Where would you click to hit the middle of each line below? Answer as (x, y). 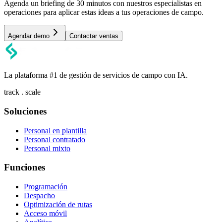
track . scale (22, 92)
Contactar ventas (94, 36)
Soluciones (25, 111)
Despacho (39, 196)
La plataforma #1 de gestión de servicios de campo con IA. (96, 75)
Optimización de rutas (58, 205)
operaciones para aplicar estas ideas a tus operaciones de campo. (104, 12)
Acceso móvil (45, 214)
